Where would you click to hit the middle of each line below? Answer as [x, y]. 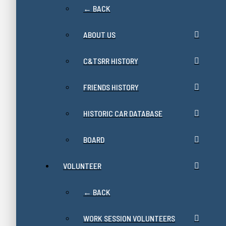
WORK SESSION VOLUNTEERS [129, 218]
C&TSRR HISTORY [111, 61]
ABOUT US [99, 35]
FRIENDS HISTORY [111, 87]
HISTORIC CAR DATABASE [123, 114]
